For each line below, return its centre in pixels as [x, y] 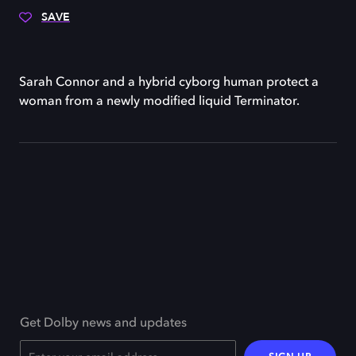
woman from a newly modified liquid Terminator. [159, 102]
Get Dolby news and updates [103, 323]
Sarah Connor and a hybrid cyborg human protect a [169, 83]
